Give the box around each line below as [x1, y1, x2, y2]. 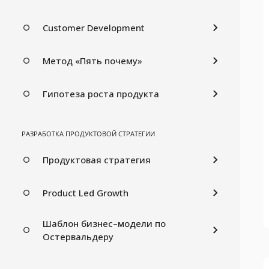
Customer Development [43, 21, 145, 34]
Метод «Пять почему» [43, 54, 142, 67]
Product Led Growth [43, 186, 128, 199]
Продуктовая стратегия [43, 153, 151, 166]
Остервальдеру [43, 230, 113, 243]
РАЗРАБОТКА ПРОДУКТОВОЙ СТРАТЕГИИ [22, 128, 155, 138]
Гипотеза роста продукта [43, 87, 159, 100]
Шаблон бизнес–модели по [43, 217, 166, 229]
